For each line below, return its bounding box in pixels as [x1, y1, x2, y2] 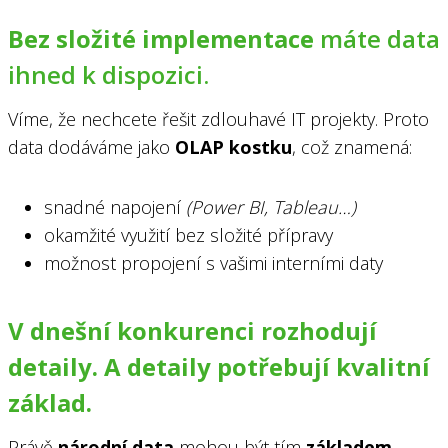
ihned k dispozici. [8, 57, 209, 91]
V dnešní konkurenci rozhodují [8, 313, 377, 347]
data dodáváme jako [8, 134, 175, 159]
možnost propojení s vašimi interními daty [44, 250, 383, 275]
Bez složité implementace [8, 21, 314, 55]
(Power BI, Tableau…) [186, 194, 356, 219]
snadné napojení [44, 194, 186, 219]
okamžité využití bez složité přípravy [44, 222, 333, 247]
